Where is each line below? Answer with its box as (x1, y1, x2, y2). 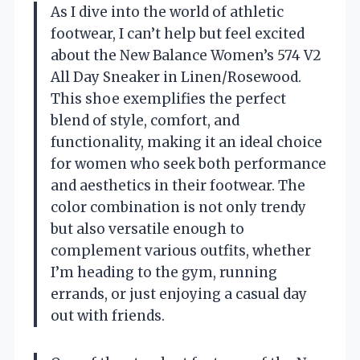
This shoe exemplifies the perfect (51, 90, 286, 108)
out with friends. (51, 307, 165, 325)
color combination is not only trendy (51, 198, 306, 216)
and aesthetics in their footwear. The (51, 177, 305, 194)
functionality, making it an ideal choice (51, 133, 322, 151)
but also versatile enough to (51, 220, 244, 238)
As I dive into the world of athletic (51, 3, 284, 21)
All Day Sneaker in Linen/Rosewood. (51, 68, 301, 86)
